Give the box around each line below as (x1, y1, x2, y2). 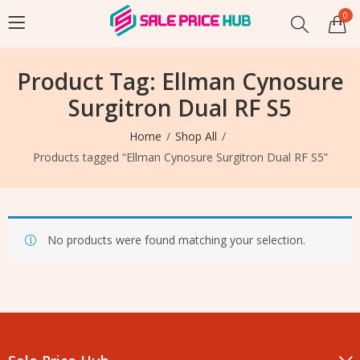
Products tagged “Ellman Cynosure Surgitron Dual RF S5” (32, 149, 328, 165)
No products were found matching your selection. (47, 232, 305, 247)
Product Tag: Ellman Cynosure (16, 66, 344, 96)
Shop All (175, 129, 217, 144)
